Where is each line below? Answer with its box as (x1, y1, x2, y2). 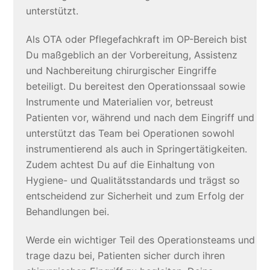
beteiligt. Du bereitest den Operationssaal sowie (25, 80, 245, 93)
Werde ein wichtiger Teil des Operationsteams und (25, 234, 255, 246)
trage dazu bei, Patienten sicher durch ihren (25, 250, 225, 262)
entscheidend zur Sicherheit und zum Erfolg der (25, 190, 244, 202)
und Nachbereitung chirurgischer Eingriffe (25, 64, 216, 77)
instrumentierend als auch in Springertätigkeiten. (25, 143, 247, 155)
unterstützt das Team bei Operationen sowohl (25, 127, 234, 140)
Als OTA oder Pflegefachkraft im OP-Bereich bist (25, 33, 247, 46)
